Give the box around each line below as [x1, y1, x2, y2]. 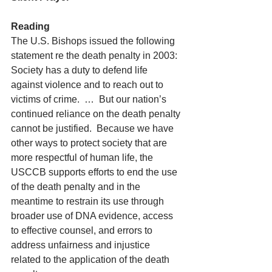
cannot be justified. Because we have [11, 123, 176, 134]
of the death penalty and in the [11, 182, 143, 192]
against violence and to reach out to [11, 80, 166, 90]
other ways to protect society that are [11, 138, 169, 148]
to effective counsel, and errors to [11, 225, 155, 236]
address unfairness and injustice [11, 240, 152, 250]
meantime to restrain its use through [11, 196, 166, 206]
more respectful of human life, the [11, 152, 155, 163]
